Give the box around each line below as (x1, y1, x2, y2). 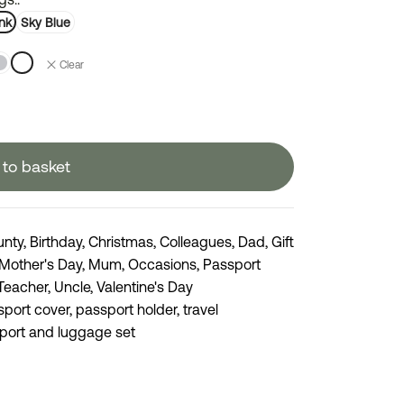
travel (183, 301, 218, 318)
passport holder (76, 301, 177, 318)
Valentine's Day (96, 279, 193, 296)
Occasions (128, 256, 197, 273)
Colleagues (160, 234, 232, 251)
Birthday (30, 234, 82, 251)
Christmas (88, 234, 153, 251)
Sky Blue (21, 14, 70, 30)
